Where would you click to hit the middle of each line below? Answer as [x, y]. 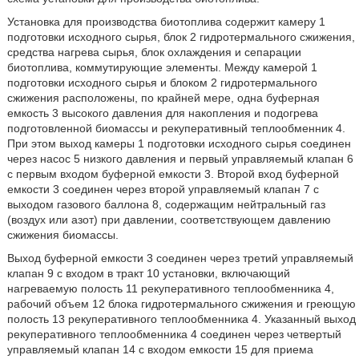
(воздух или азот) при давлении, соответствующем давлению [169, 220]
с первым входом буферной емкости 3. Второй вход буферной [173, 174]
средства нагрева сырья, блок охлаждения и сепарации [154, 52]
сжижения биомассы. [63, 235]
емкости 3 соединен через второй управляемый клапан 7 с [163, 189]
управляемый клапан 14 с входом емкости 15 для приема [160, 349]
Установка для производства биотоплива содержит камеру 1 [166, 22]
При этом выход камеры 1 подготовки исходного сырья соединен [179, 143]
